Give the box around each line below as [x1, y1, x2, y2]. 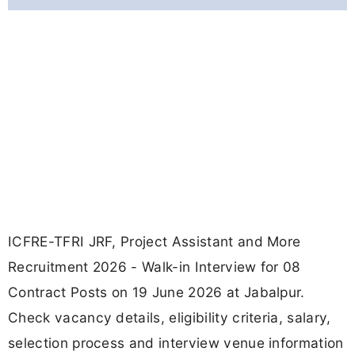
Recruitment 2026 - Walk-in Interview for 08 [8, 258, 301, 276]
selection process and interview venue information [8, 334, 344, 352]
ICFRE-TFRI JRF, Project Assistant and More [8, 233, 301, 250]
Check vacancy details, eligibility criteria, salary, [8, 309, 331, 326]
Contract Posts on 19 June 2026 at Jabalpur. [8, 284, 305, 301]
